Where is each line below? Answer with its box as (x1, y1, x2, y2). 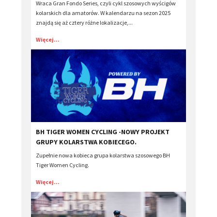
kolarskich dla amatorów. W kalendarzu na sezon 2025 (36, 9, 170, 17)
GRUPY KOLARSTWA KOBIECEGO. (36, 138, 137, 147)
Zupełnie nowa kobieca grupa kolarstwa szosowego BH (36, 152, 170, 159)
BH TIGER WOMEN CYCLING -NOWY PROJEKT (36, 127, 170, 137)
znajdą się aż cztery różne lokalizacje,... (36, 19, 133, 27)
